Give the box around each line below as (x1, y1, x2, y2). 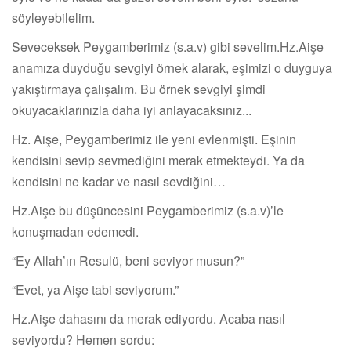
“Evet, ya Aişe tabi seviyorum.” (12, 280, 182, 299)
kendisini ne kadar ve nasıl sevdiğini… (12, 172, 229, 191)
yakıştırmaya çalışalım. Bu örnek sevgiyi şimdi (12, 80, 266, 99)
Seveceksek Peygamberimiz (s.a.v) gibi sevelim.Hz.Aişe (12, 38, 324, 56)
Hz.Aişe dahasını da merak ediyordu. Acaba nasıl (12, 309, 285, 328)
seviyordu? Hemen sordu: (12, 331, 157, 349)
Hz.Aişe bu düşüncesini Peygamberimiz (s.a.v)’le (12, 201, 284, 220)
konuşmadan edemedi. (12, 223, 142, 241)
